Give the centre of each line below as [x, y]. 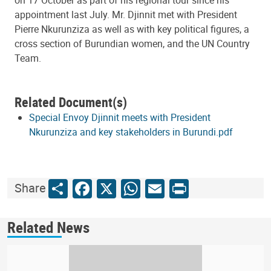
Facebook [114, 188]
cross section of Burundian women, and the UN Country [132, 43]
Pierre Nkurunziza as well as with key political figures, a [132, 29]
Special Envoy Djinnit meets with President [120, 117]
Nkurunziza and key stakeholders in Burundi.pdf [131, 132]
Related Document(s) [71, 102]
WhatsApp [165, 188]
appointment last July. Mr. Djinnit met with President [126, 14]
